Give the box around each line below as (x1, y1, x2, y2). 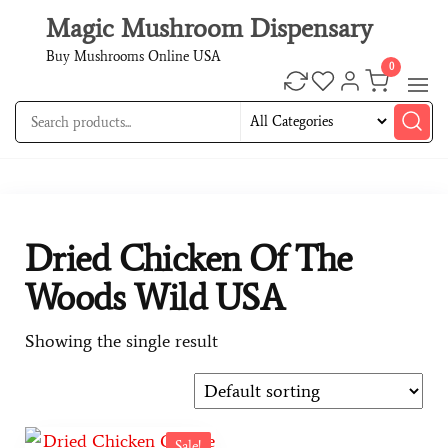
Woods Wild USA (25, 276, 284, 319)
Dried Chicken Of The (25, 237, 353, 280)
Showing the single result (25, 330, 218, 352)
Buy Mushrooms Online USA (45, 48, 221, 65)
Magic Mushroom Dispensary (45, 12, 373, 44)
